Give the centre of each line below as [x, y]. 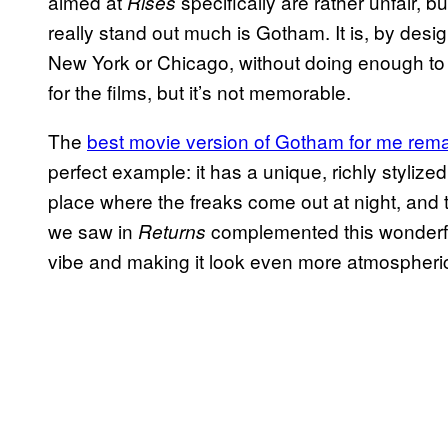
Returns [172, 230]
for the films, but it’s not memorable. [199, 91]
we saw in [93, 230]
